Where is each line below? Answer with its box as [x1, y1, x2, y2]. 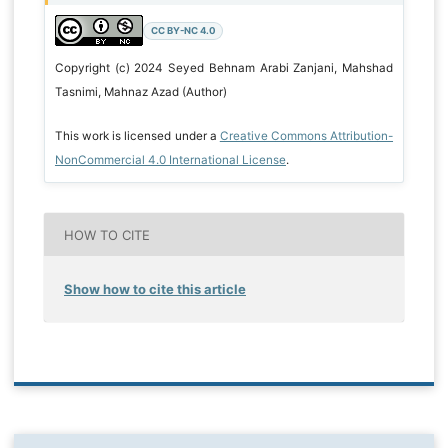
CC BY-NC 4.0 [150, 25, 216, 37]
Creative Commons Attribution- [219, 129, 394, 144]
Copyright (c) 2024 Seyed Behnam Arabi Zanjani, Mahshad [54, 61, 394, 76]
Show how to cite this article [64, 281, 246, 298]
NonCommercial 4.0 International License [54, 153, 286, 168]
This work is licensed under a [54, 129, 220, 144]
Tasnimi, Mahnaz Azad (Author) [54, 85, 227, 100]
